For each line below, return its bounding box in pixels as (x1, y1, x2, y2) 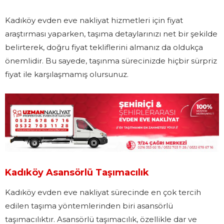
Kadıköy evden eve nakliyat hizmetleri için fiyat (5, 15, 183, 25)
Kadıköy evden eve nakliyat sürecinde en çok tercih (5, 187, 201, 197)
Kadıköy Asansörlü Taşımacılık (5, 166, 149, 178)
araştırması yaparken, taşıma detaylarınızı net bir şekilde (5, 29, 217, 39)
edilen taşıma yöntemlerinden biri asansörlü (5, 200, 173, 210)
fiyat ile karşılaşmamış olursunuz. (5, 69, 128, 79)
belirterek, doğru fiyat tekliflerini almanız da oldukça (5, 42, 203, 52)
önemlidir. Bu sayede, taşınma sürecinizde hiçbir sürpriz (5, 56, 217, 66)
